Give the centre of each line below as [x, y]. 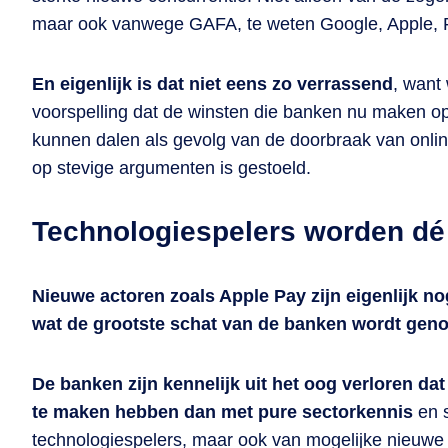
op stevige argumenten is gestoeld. [171, 168]
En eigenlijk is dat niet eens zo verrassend [212, 84]
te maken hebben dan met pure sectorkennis [222, 412]
